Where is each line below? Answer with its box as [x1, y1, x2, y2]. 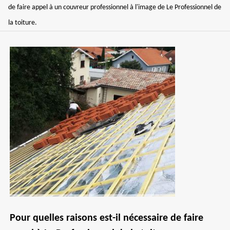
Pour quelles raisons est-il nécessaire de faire [10, 213, 203, 223]
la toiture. [8, 19, 37, 27]
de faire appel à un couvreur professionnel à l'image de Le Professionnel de [8, 4, 221, 11]
